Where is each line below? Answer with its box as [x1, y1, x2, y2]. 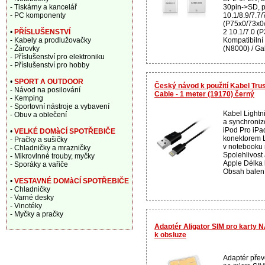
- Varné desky [10, 193, 54, 202]
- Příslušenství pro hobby [10, 61, 89, 69]
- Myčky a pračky [10, 210, 63, 218]
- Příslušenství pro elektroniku [10, 53, 105, 61]
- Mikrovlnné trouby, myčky [10, 152, 95, 160]
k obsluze [154, 230, 186, 239]
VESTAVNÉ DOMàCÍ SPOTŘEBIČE [14, 177, 129, 185]
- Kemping [10, 94, 43, 102]
